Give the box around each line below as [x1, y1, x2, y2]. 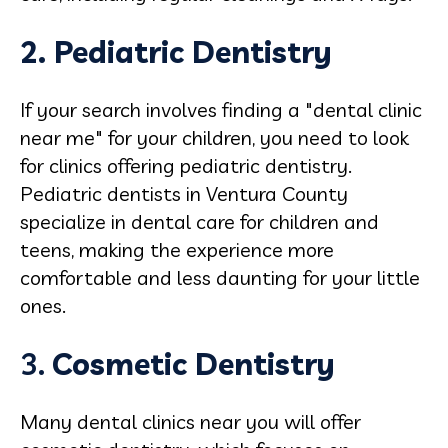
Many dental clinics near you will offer [20, 409, 361, 434]
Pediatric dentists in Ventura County [20, 181, 348, 206]
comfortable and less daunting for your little [20, 265, 420, 290]
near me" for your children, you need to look [20, 125, 409, 150]
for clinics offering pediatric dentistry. [20, 153, 352, 178]
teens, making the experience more [20, 237, 334, 262]
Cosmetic [52, 345, 187, 383]
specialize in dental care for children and [20, 209, 379, 234]
